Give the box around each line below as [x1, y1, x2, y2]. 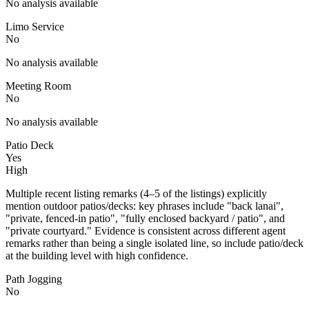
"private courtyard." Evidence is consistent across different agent [6, 224, 286, 237]
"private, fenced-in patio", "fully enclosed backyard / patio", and [6, 212, 285, 224]
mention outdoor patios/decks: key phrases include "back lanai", [6, 199, 283, 212]
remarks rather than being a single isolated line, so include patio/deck [6, 237, 303, 249]
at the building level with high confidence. [6, 249, 188, 261]
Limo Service [6, 20, 64, 32]
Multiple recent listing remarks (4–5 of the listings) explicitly [6, 187, 267, 199]
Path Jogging [6, 272, 62, 285]
